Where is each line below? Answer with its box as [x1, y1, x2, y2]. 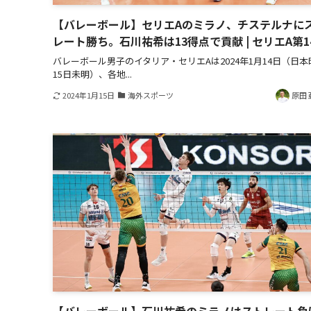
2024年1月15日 [62, 90, 115, 101]
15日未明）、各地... [53, 67, 132, 81]
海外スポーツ [128, 90, 174, 101]
